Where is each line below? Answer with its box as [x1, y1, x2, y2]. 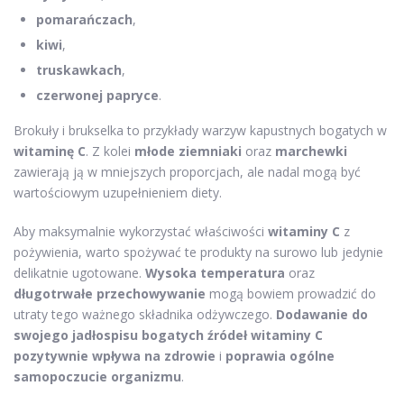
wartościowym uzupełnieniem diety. [14, 183, 222, 201]
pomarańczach [36, 10, 133, 28]
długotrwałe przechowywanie [14, 284, 206, 302]
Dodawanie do [276, 305, 368, 323]
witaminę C [14, 142, 86, 160]
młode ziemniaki [134, 142, 242, 160]
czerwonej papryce [36, 86, 159, 104]
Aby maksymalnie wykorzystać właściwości [14, 222, 268, 240]
